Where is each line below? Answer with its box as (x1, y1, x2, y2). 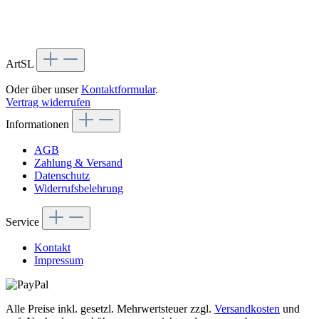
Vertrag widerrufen (6, 96, 90, 109)
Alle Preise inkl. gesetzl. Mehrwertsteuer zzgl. (6, 303, 214, 315)
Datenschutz (34, 169, 90, 182)
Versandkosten (214, 303, 280, 315)
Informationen (6, 118, 72, 131)
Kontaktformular (81, 83, 155, 96)
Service (6, 216, 42, 229)
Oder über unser (6, 83, 81, 96)
